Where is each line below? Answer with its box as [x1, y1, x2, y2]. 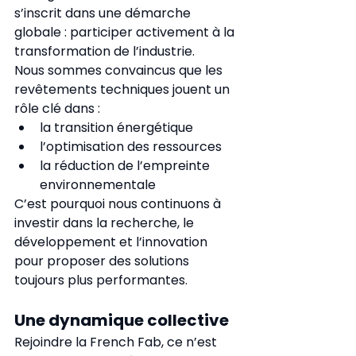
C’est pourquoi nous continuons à [14, 195, 224, 213]
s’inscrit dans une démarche [14, 4, 194, 22]
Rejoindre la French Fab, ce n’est [14, 333, 220, 351]
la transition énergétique [40, 118, 193, 137]
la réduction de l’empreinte [40, 157, 213, 175]
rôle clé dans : [14, 99, 100, 118]
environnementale [40, 176, 156, 194]
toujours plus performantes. [14, 271, 188, 289]
